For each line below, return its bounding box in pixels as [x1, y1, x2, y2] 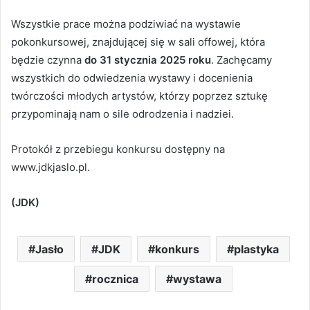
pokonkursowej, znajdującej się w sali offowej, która [11, 35, 265, 48]
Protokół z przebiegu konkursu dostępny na [11, 143, 225, 156]
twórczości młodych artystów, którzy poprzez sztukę [11, 89, 268, 102]
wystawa [173, 272, 221, 286]
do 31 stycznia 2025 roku [84, 53, 211, 66]
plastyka [233, 242, 279, 256]
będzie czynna [11, 53, 84, 66]
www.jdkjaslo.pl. [11, 161, 90, 174]
